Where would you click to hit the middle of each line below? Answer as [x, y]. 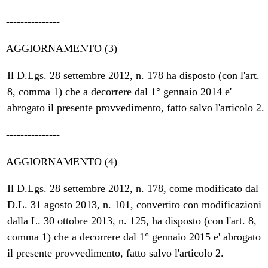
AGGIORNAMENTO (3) [62, 48]
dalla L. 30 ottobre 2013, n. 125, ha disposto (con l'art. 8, [132, 220]
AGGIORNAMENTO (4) [62, 161]
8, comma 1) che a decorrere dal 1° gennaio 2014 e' [120, 91]
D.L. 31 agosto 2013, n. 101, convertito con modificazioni [135, 204]
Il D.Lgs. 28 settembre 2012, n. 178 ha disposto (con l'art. [134, 75]
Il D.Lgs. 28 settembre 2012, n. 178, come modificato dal [133, 188]
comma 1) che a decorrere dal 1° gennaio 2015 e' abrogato [134, 237]
